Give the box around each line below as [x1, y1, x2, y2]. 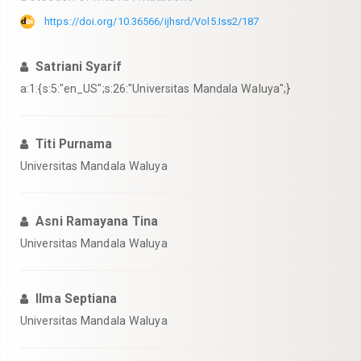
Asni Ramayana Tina [35, 214, 159, 229]
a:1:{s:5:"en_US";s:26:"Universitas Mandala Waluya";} [20, 82, 291, 95]
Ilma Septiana [35, 291, 118, 306]
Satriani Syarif [35, 59, 121, 74]
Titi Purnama [35, 136, 113, 151]
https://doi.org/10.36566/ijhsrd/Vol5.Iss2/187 [44, 15, 259, 27]
